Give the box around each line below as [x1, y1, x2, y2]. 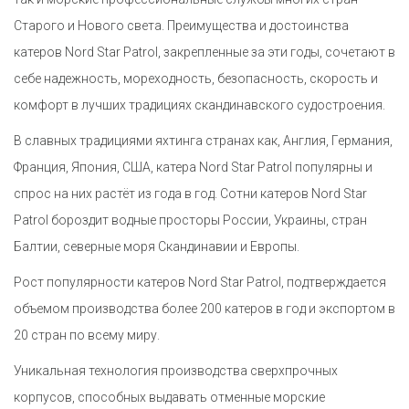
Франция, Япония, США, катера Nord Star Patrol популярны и [14, 160, 372, 175]
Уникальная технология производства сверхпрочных [14, 363, 338, 379]
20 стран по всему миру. [14, 328, 160, 343]
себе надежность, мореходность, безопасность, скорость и [14, 71, 378, 87]
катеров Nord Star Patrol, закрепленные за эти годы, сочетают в [14, 45, 395, 60]
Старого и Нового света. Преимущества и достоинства [14, 18, 349, 34]
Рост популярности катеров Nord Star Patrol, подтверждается [14, 275, 386, 290]
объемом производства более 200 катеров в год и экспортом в [14, 301, 395, 317]
